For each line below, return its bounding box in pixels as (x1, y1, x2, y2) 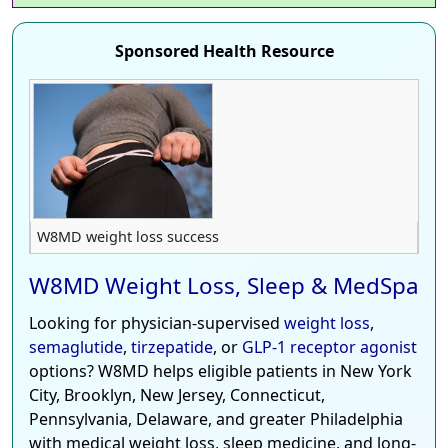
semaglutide (29, 336, 123, 359)
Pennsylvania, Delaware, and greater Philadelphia (29, 408, 403, 431)
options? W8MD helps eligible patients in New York (29, 360, 412, 383)
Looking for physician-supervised (29, 312, 284, 335)
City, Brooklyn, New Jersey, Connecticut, (29, 384, 325, 407)
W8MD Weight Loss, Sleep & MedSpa (29, 270, 419, 302)
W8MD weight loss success (36, 227, 219, 247)
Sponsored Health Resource (114, 39, 334, 62)
